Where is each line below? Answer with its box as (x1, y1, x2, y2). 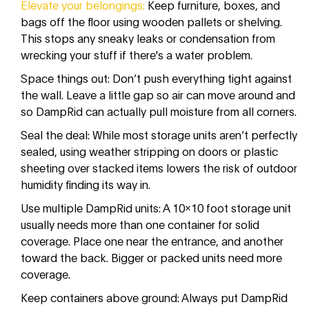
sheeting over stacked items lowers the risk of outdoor (21, 160, 297, 175)
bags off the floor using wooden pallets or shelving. (21, 14, 282, 29)
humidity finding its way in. (21, 177, 150, 192)
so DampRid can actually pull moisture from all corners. (21, 103, 297, 119)
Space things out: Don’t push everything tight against (21, 70, 292, 86)
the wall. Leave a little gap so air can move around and (21, 87, 295, 102)
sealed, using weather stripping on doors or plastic (21, 143, 278, 159)
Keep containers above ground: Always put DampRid (21, 290, 288, 305)
